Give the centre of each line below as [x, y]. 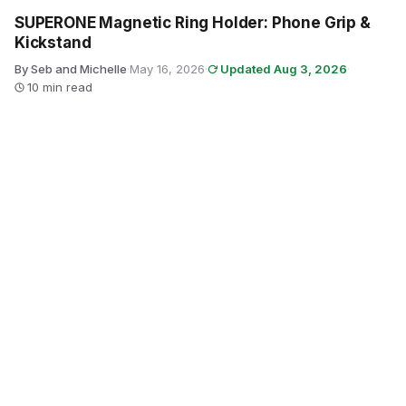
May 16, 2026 [167, 69]
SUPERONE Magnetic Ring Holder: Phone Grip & [193, 23]
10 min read [60, 87]
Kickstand [53, 43]
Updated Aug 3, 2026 [284, 69]
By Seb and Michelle [71, 69]
